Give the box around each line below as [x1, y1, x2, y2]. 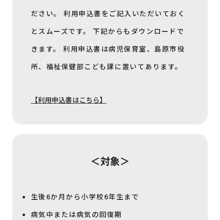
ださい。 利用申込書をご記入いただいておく [30, 8, 186, 19]
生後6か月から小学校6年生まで [30, 192, 139, 202]
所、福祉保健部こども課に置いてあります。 [30, 61, 183, 72]
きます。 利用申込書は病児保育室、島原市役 [30, 44, 185, 54]
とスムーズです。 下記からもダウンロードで [30, 26, 185, 36]
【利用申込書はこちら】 [30, 95, 107, 105]
